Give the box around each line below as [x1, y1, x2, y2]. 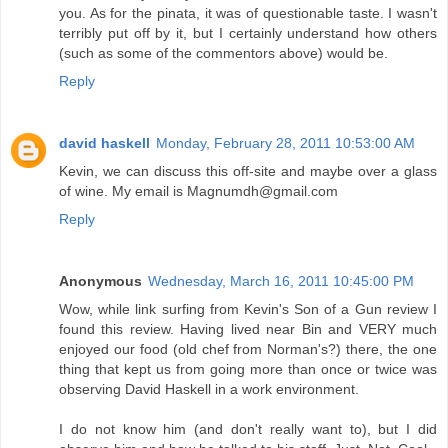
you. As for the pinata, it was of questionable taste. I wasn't [59, 5, 437, 22]
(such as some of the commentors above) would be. [59, 45, 388, 62]
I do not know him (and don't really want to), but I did [59, 421, 437, 438]
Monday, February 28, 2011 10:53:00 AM [156, 135, 415, 152]
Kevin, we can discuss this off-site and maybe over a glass [59, 163, 437, 180]
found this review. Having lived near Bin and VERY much [59, 321, 437, 338]
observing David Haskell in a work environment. [59, 381, 359, 398]
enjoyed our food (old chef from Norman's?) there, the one [59, 341, 437, 358]
